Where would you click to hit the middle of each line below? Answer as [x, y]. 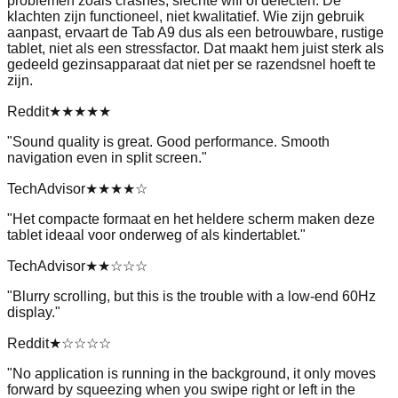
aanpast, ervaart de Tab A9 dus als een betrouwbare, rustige [195, 33]
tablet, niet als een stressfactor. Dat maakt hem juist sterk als [195, 49]
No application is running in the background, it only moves [194, 374]
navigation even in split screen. [104, 158]
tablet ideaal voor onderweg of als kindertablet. [154, 235]
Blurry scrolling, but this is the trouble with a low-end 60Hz [194, 297]
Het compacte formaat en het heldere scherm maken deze [194, 219]
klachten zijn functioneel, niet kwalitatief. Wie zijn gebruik [186, 17]
